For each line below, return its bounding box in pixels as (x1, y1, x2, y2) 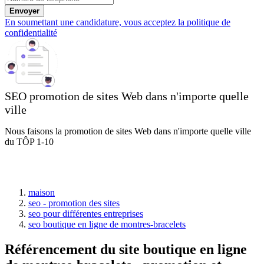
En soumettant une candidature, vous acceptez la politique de (5, 16, 230, 27)
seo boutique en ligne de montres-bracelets (28, 219, 186, 229)
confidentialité (5, 27, 57, 38)
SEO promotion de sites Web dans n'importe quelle (5, 89, 249, 103)
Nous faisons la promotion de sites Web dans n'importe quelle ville (5, 126, 251, 136)
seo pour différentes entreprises (28, 208, 143, 219)
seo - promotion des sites (28, 197, 120, 208)
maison (28, 187, 55, 197)
